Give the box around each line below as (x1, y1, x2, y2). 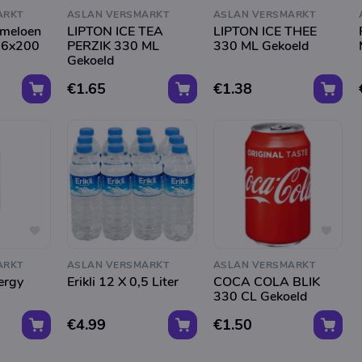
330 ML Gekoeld (213, 36, 309, 55)
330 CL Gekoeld (213, 288, 307, 306)
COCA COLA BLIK (213, 273, 320, 292)
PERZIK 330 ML (66, 36, 159, 55)
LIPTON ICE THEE (213, 22, 317, 40)
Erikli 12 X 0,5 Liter (66, 273, 179, 292)
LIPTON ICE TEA (66, 22, 163, 40)
